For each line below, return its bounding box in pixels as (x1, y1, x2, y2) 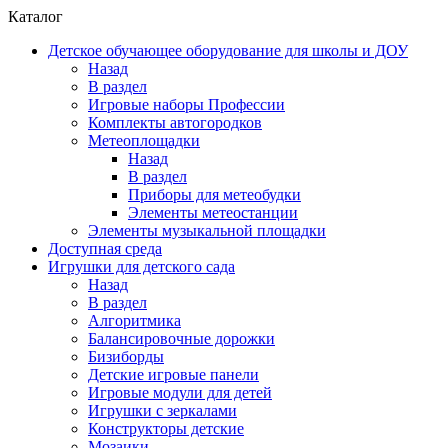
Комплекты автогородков (88, 114, 262, 131)
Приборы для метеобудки (128, 186, 301, 203)
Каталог (8, 8, 63, 25)
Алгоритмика (88, 312, 181, 329)
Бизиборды (88, 348, 164, 365)
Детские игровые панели (88, 366, 259, 383)
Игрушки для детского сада (48, 258, 235, 275)
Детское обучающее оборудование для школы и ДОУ (48, 42, 408, 59)
